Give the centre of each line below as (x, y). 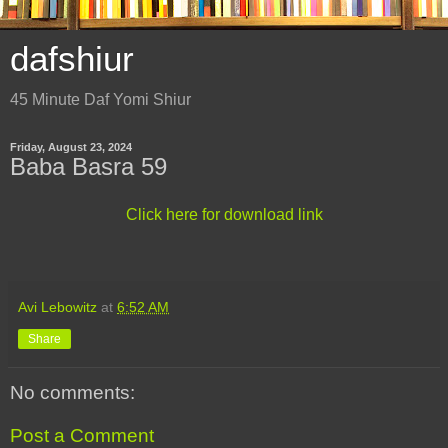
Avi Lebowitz (57, 306)
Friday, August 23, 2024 (71, 147)
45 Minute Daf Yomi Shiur (100, 99)
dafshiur (72, 59)
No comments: (72, 392)
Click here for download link (224, 214)
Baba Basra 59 (88, 166)
